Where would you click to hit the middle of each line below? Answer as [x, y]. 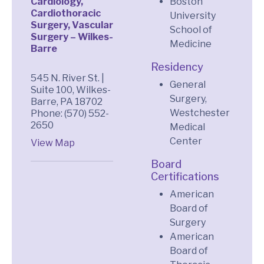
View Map [53, 143]
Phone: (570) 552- [70, 113]
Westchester [200, 113]
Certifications [185, 176]
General [188, 84]
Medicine [191, 44]
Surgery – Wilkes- [72, 37]
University [193, 15]
